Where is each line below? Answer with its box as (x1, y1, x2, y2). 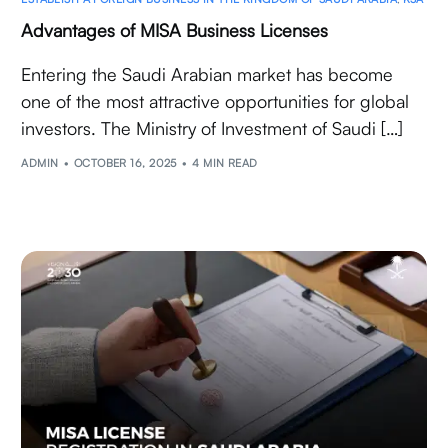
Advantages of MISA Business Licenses (21, 18, 329, 41)
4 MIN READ (192, 156, 258, 171)
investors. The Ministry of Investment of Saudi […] (21, 116, 404, 139)
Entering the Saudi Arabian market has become (21, 62, 394, 85)
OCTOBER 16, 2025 (73, 156, 177, 171)
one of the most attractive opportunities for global (21, 89, 410, 112)
